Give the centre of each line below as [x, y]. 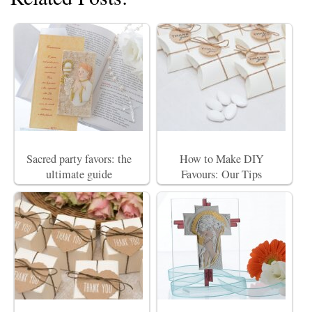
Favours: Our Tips [221, 174]
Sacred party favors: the [79, 158]
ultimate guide [79, 174]
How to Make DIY [221, 158]
